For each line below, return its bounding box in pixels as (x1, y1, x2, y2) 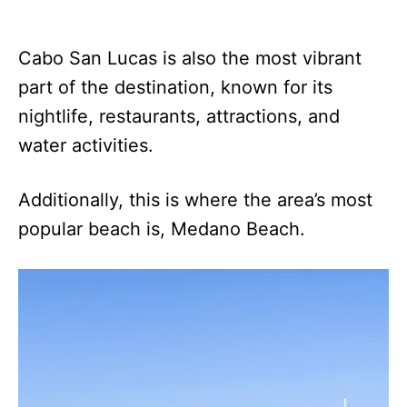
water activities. (18, 134, 170, 157)
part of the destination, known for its (18, 76, 333, 99)
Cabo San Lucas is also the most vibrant (18, 47, 362, 70)
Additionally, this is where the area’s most (18, 189, 372, 212)
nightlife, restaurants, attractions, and (18, 105, 340, 128)
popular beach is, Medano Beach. (18, 218, 311, 241)
